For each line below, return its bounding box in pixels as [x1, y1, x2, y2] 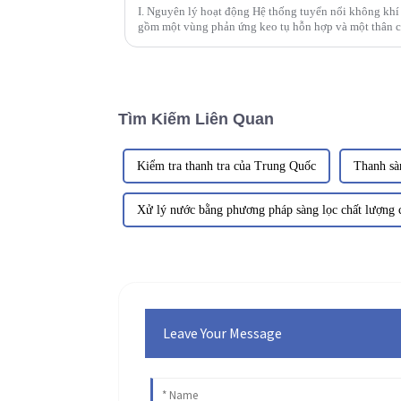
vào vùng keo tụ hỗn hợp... [138, 34, 268, 48]
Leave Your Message [163, 323, 283, 342]
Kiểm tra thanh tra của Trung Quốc [137, 158, 316, 173]
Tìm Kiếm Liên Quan [118, 109, 274, 128]
